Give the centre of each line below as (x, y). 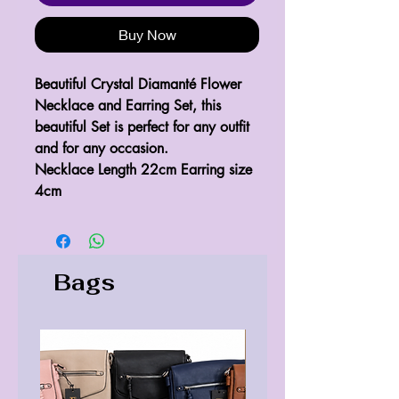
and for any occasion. (102, 148)
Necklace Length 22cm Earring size (143, 169)
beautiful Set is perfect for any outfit (142, 126)
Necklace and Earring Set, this (128, 105)
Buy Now (147, 34)
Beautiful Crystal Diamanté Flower (138, 84)
